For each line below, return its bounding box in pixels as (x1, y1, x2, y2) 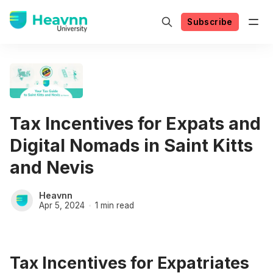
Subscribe (187, 16, 233, 27)
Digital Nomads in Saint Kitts (10, 134, 253, 156)
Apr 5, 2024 (39, 200, 85, 210)
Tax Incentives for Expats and (10, 112, 261, 134)
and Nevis (10, 156, 94, 178)
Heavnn (39, 190, 73, 200)
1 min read (94, 200, 134, 210)
